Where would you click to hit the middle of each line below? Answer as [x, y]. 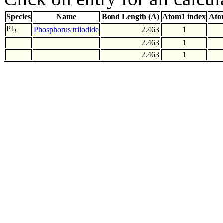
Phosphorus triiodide [66, 30]
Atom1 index [184, 17]
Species [19, 17]
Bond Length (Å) [130, 17]
